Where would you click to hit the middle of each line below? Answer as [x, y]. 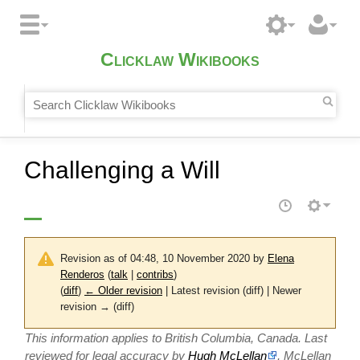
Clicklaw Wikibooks [180, 60]
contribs [155, 275]
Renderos [82, 275]
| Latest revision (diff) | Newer [232, 291]
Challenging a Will [122, 170]
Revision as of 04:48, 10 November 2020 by [164, 259]
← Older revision [123, 291]
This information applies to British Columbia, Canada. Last [176, 338]
